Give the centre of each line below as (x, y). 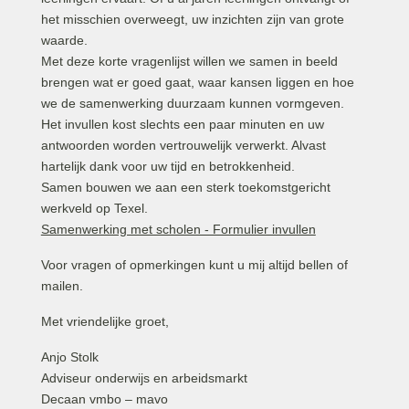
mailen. (62, 286)
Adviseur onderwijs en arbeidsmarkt (144, 378)
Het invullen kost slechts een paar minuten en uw (182, 124)
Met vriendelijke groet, (105, 321)
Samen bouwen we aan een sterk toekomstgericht (185, 187)
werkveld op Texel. (94, 208)
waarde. (64, 40)
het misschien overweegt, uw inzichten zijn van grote (192, 19)
